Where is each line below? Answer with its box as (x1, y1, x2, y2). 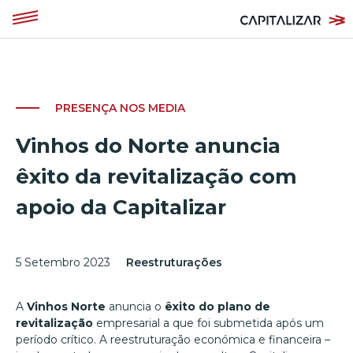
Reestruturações (126, 255, 222, 269)
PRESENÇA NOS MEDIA (55, 100, 185, 115)
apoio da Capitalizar (16, 194, 226, 220)
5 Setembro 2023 (16, 255, 110, 269)
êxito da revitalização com (16, 163, 297, 189)
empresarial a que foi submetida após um (93, 315, 324, 330)
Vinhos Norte (27, 299, 106, 314)
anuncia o (106, 299, 165, 314)
